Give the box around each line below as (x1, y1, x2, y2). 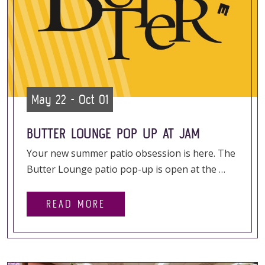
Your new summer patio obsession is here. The (27, 147, 235, 160)
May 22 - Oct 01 (31, 92, 108, 107)
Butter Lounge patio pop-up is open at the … (27, 163, 225, 176)
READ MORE (46, 198, 105, 210)
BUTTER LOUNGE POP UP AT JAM (27, 125, 200, 141)
